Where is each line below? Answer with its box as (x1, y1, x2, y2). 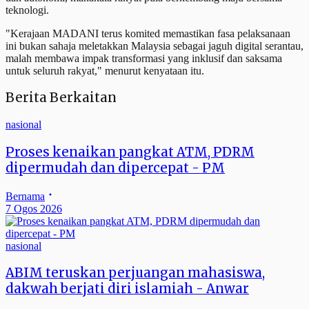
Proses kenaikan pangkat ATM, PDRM (6, 143, 255, 160)
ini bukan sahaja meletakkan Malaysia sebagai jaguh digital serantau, (6, 39, 303, 52)
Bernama (6, 190, 45, 202)
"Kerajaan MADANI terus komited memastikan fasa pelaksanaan (6, 27, 290, 39)
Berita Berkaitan (6, 90, 117, 106)
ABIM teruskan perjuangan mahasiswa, (6, 265, 265, 281)
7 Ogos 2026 (6, 202, 62, 215)
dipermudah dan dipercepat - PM (6, 159, 225, 176)
